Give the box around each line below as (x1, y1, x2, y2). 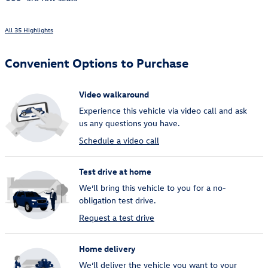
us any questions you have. (79, 117, 180, 129)
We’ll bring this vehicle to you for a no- (79, 181, 226, 193)
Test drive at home (79, 165, 151, 177)
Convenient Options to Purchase (5, 54, 188, 70)
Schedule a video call (79, 134, 159, 146)
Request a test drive (79, 211, 154, 223)
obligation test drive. (79, 194, 156, 206)
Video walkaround (79, 88, 149, 100)
